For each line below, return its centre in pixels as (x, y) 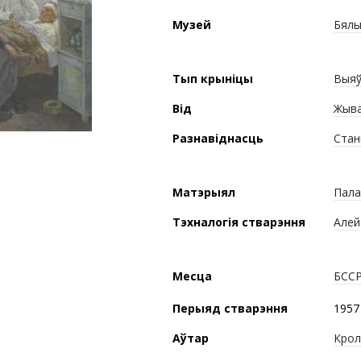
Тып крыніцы (213, 79)
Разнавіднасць (218, 138)
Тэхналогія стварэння (239, 222)
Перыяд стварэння (230, 309)
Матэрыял (204, 192)
